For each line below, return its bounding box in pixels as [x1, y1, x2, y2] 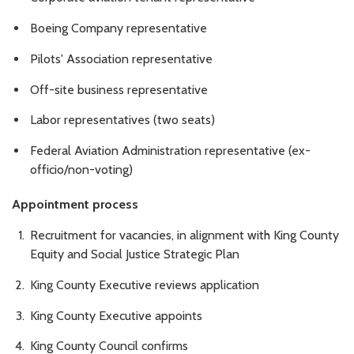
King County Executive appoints [30, 307, 202, 323]
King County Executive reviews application [30, 277, 259, 292]
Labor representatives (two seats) [30, 112, 215, 128]
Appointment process [12, 197, 138, 213]
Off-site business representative [30, 81, 208, 97]
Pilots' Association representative [30, 51, 213, 66]
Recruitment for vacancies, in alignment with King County [30, 227, 339, 243]
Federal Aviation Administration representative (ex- [30, 143, 311, 159]
